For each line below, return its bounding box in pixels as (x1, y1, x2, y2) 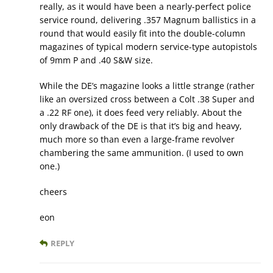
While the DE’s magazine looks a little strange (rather (40, 80, 255, 92)
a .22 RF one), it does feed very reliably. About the (40, 107, 242, 119)
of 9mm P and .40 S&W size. (40, 54, 153, 66)
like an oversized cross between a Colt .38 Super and (40, 93, 255, 105)
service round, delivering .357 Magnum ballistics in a (40, 14, 256, 26)
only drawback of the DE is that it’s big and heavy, (40, 120, 242, 132)
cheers (40, 186, 67, 198)
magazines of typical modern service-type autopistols (40, 41, 257, 53)
